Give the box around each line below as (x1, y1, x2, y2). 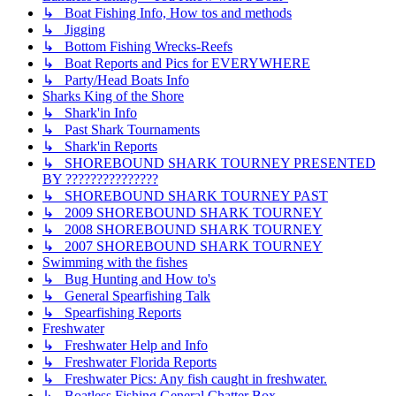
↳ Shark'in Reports (42, 139, 157, 155)
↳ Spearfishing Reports (42, 305, 181, 321)
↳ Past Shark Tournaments (42, 122, 200, 138)
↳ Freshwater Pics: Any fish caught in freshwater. (42, 371, 327, 387)
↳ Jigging (42, 22, 105, 38)
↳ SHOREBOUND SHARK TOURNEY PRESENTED (42, 156, 376, 171)
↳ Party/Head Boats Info (42, 72, 189, 88)
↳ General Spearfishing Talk (42, 288, 210, 304)
